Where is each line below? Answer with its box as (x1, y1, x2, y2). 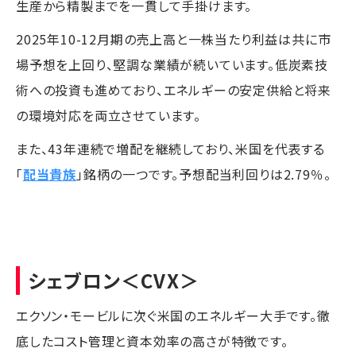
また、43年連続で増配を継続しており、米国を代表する (16, 138, 325, 158)
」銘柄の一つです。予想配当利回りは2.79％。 (76, 164, 331, 184)
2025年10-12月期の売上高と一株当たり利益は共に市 (16, 29, 331, 48)
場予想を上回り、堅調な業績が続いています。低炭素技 (16, 54, 328, 74)
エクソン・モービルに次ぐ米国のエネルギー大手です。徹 (16, 305, 331, 325)
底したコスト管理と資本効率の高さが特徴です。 (16, 331, 288, 350)
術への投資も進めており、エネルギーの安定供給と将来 (16, 79, 331, 99)
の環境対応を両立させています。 (16, 105, 201, 125)
